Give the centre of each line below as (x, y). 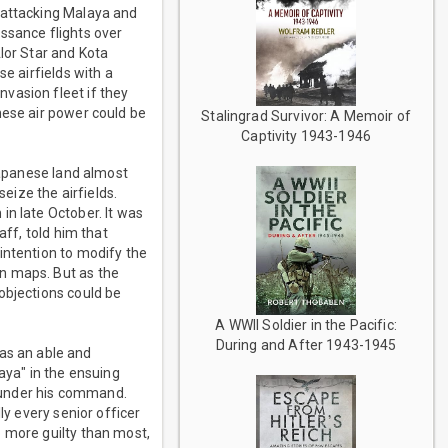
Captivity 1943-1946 (306, 135)
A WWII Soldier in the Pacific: (306, 324)
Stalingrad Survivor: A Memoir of (306, 115)
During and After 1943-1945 (306, 344)
